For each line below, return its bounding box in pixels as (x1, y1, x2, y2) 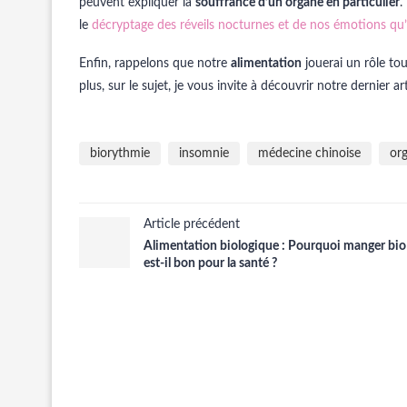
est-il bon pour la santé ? (144, 257, 277, 270)
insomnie (179, 147, 229, 160)
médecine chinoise (258, 147, 361, 160)
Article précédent (144, 218, 240, 231)
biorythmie (90, 147, 150, 160)
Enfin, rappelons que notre (79, 57, 231, 70)
